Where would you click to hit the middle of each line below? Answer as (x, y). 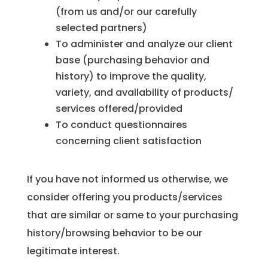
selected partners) (101, 28)
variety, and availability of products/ (144, 93)
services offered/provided (119, 109)
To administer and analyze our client (144, 44)
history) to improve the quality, (131, 77)
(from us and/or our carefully (126, 12)
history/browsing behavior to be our (114, 233)
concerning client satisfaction (128, 141)
